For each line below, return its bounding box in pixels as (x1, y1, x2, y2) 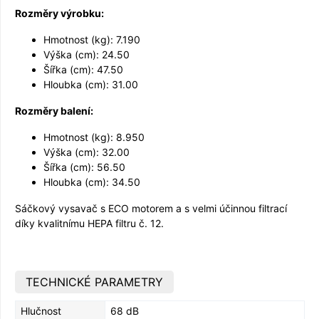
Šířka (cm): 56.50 (43, 160, 125, 173)
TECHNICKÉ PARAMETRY (26, 274, 163, 289)
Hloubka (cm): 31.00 (43, 78, 138, 90)
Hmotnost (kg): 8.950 (43, 130, 145, 143)
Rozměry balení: (15, 104, 93, 117)
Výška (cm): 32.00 (43, 145, 130, 158)
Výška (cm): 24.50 (43, 48, 130, 61)
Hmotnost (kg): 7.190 (43, 33, 140, 46)
